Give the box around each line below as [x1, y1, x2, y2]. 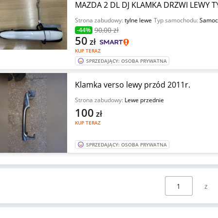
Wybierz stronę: [153, 176, 204, 185]
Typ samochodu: [153, 16, 200, 24]
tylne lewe [124, 16, 152, 24]
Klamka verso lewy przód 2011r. [74, 79, 190, 90]
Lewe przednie [124, 96, 164, 104]
